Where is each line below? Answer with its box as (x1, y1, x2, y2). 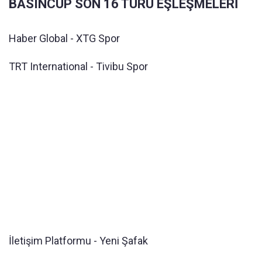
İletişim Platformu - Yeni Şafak (9, 235, 148, 247)
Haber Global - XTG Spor (9, 32, 120, 45)
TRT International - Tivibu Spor (9, 60, 148, 73)
